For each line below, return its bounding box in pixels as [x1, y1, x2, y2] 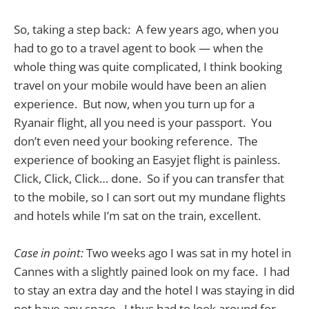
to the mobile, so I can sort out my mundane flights [14, 188, 286, 205]
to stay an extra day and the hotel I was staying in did [14, 281, 295, 298]
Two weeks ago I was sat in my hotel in [83, 244, 291, 261]
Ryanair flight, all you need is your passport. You [14, 114, 272, 130]
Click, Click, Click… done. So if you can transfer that [14, 170, 284, 186]
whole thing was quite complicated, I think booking [14, 58, 282, 74]
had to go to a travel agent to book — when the [14, 39, 263, 56]
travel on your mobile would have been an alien [14, 77, 266, 93]
